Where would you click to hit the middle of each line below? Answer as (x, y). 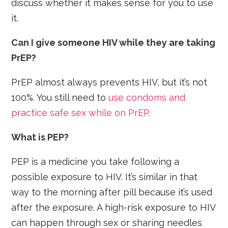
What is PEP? (40, 137)
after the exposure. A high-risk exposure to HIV (113, 208)
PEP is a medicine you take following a (95, 162)
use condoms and (147, 98)
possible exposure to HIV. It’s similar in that (105, 177)
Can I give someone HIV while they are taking (113, 43)
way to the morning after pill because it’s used (112, 192)
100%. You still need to (60, 98)
